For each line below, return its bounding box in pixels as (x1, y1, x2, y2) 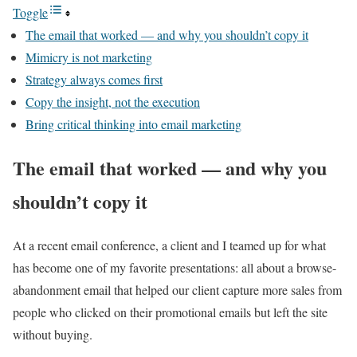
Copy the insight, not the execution (25, 93, 200, 110)
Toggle (13, 4, 48, 21)
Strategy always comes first (25, 71, 163, 88)
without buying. (13, 325, 92, 343)
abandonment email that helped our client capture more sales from (13, 280, 342, 298)
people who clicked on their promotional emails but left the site (13, 303, 328, 320)
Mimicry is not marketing (25, 49, 152, 65)
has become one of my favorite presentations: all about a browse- (13, 258, 336, 276)
